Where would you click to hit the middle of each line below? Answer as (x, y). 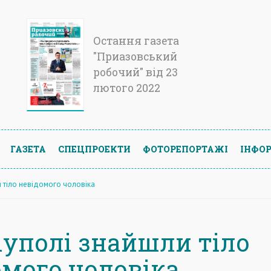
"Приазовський (135, 57)
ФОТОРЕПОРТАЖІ (185, 149)
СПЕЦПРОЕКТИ (94, 149)
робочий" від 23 (135, 72)
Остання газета (136, 41)
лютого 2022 (127, 88)
